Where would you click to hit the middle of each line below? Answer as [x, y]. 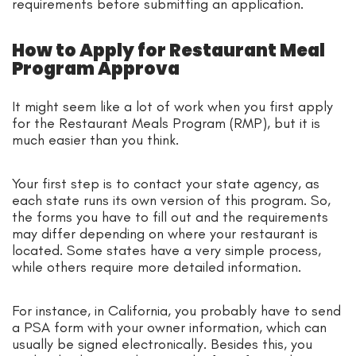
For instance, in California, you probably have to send [176, 310]
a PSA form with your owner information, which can [169, 327]
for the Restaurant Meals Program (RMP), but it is [166, 123]
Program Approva [96, 68]
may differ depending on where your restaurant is [165, 233]
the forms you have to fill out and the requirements [170, 217]
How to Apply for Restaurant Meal [168, 50]
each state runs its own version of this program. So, [171, 200]
